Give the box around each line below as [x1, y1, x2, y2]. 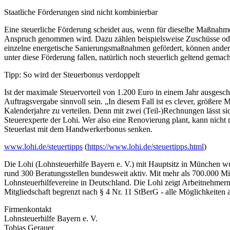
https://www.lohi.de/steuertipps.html [87, 142, 204, 151]
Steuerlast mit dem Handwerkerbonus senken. [4, 124, 152, 133]
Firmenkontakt [4, 204, 51, 214]
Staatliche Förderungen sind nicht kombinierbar [4, 7, 158, 16]
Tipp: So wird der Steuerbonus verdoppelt [4, 70, 140, 79]
